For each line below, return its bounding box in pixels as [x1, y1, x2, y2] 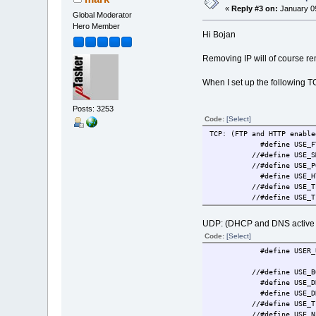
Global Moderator [73, 11, 133, 20]
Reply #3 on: [231, 4, 279, 13]
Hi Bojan [202, 30, 236, 40]
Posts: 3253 [73, 104, 114, 113]
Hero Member [73, 22, 121, 31]
